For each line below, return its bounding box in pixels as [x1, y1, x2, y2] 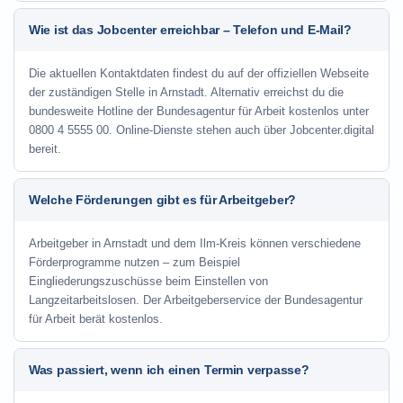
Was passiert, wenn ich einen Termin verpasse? [29, 363, 309, 377]
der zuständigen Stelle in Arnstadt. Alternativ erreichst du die [29, 85, 344, 99]
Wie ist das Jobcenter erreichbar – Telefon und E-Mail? [29, 22, 352, 37]
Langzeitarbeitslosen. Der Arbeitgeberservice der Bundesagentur [29, 293, 363, 307]
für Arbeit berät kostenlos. [29, 312, 163, 326]
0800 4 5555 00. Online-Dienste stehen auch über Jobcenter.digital [29, 123, 374, 137]
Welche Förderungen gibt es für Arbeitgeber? [29, 193, 296, 207]
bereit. [29, 142, 61, 156]
